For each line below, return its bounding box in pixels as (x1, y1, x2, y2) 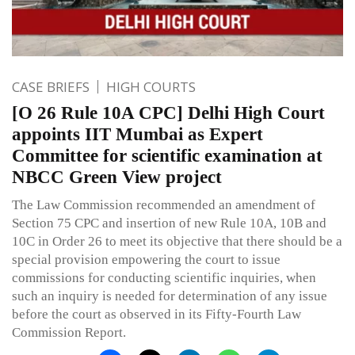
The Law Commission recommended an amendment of (12, 197, 315, 212)
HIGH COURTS (106, 77, 196, 96)
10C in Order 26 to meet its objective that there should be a (12, 233, 342, 249)
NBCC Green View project (12, 166, 222, 187)
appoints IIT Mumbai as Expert (12, 124, 263, 144)
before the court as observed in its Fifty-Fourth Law (12, 306, 301, 322)
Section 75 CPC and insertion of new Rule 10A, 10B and (12, 215, 326, 231)
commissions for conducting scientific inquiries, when (12, 269, 316, 285)
